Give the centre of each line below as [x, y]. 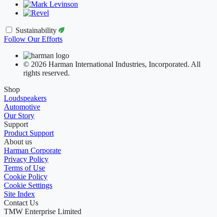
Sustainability [37, 30]
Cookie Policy [26, 176]
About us [18, 141]
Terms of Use [24, 168]
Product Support [29, 133]
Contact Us [21, 202]
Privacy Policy [26, 159]
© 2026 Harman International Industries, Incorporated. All [112, 64]
